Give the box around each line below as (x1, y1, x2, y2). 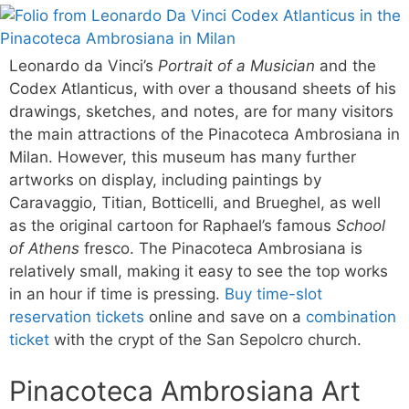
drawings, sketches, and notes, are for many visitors (9, 101, 393, 121)
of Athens (9, 238, 79, 257)
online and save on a (144, 307, 306, 326)
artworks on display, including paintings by (9, 170, 321, 189)
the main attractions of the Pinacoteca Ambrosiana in (9, 124, 400, 143)
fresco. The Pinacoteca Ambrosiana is (79, 238, 362, 257)
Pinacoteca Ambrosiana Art (9, 374, 361, 407)
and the (315, 56, 376, 75)
